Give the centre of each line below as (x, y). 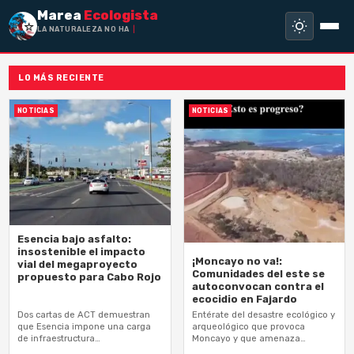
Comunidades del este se (258, 274)
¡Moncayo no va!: (237, 262)
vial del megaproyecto (78, 264)
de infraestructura (56, 339)
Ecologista (121, 15)
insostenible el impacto (82, 251)
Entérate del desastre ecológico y (263, 315)
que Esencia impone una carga (85, 327)
